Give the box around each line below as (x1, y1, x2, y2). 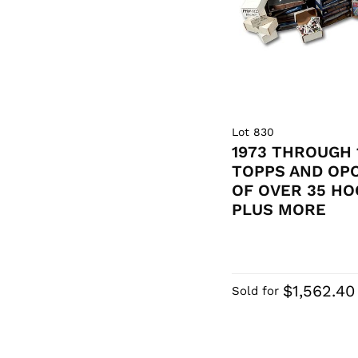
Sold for (232, 284, 280, 299)
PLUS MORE (232, 200, 327, 220)
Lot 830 (232, 125, 275, 139)
